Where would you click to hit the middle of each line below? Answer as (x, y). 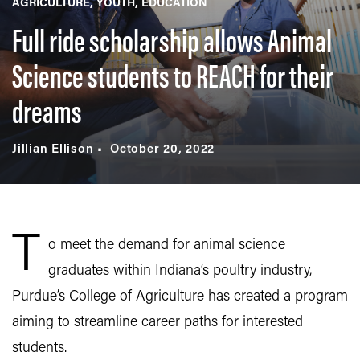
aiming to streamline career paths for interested (157, 323)
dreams (47, 110)
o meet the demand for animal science (167, 245)
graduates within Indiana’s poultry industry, (180, 271)
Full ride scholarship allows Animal (172, 39)
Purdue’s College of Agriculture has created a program (180, 297)
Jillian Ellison (53, 150)
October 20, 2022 (162, 150)
